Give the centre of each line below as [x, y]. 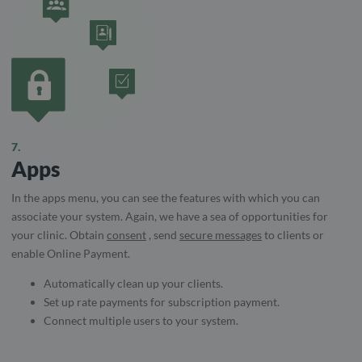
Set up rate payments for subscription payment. [162, 301]
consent [126, 234]
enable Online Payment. [71, 253]
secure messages [221, 234]
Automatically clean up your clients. [133, 283]
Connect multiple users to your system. [141, 320]
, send [163, 234]
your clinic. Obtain [59, 234]
